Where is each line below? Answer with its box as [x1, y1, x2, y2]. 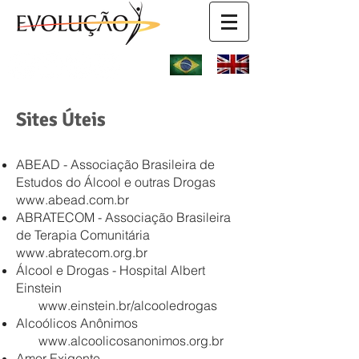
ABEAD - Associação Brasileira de [16, 156, 215, 172]
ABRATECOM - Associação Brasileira [16, 209, 231, 225]
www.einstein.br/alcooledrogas [38, 297, 217, 313]
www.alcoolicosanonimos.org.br [38, 333, 224, 349]
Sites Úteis [16, 107, 106, 131]
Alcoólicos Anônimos [16, 315, 138, 331]
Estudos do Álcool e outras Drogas [16, 174, 216, 190]
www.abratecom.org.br [16, 244, 147, 260]
